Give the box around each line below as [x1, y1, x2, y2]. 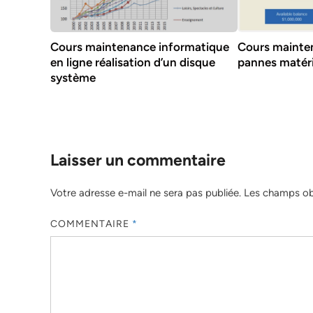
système [50, 70, 96, 85]
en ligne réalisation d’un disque [50, 54, 215, 69]
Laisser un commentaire [50, 150, 226, 170]
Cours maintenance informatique [50, 39, 229, 54]
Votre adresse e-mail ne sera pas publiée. [50, 186, 241, 199]
